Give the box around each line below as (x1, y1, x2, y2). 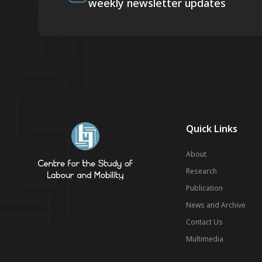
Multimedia (185, 234, 223, 244)
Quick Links (185, 122, 237, 135)
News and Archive (185, 200, 246, 210)
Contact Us (185, 217, 223, 227)
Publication (185, 183, 223, 193)
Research (185, 166, 217, 176)
